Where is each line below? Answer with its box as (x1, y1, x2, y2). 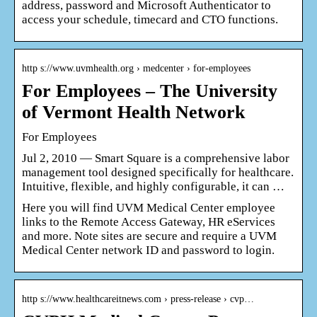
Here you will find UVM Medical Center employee (22, 200, 275, 214)
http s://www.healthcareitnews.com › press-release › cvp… (22, 293, 254, 304)
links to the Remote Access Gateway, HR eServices (22, 214, 275, 229)
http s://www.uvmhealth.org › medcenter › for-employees (22, 62, 250, 74)
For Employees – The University (22, 80, 277, 101)
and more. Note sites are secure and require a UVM (22, 229, 277, 243)
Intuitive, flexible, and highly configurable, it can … (22, 179, 284, 193)
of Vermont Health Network (22, 101, 245, 122)
